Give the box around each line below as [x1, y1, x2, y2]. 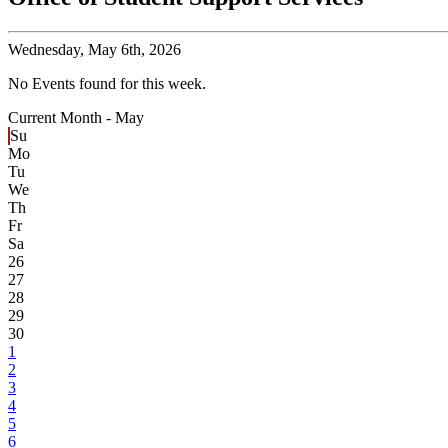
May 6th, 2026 [84, 41, 181, 59]
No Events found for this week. [8, 75, 206, 93]
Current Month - [8, 109, 115, 127]
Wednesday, [8, 41, 84, 59]
